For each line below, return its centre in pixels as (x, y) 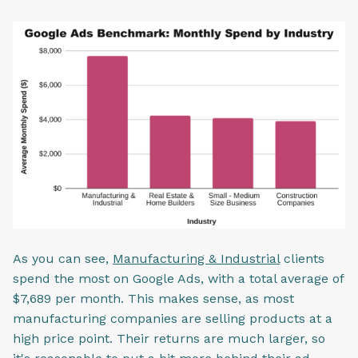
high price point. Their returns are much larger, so (169, 338)
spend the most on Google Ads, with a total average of (178, 278)
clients (302, 258)
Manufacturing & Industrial (196, 258)
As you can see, (63, 258)
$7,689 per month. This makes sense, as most (153, 298)
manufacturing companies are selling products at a (173, 318)
